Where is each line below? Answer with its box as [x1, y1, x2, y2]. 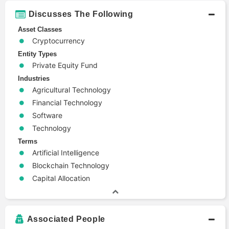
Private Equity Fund [32, 60, 98, 70]
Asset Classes [18, 25, 62, 33]
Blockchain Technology [32, 161, 109, 170]
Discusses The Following [28, 9, 133, 18]
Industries [18, 74, 50, 82]
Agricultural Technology [32, 85, 111, 94]
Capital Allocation [32, 173, 90, 182]
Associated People [27, 214, 105, 223]
